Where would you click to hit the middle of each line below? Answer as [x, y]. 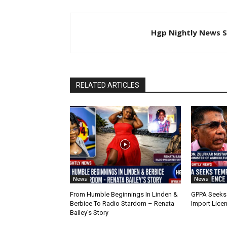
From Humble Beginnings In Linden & [124, 194]
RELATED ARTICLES [108, 85]
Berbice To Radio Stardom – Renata [122, 203]
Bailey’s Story [89, 212]
